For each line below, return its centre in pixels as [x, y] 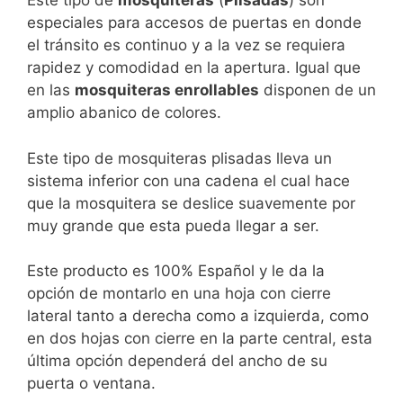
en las [51, 90]
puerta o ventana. [91, 384]
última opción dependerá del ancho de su [177, 361]
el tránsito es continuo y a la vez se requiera [186, 45]
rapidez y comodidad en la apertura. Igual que [194, 68]
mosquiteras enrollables [167, 90]
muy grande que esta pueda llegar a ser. [173, 225]
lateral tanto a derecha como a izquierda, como [198, 316]
